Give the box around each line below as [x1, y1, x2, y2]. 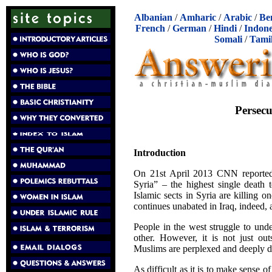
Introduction [134, 147, 186, 158]
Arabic [223, 12, 252, 22]
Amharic [180, 12, 216, 22]
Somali [214, 34, 242, 44]
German [172, 23, 206, 33]
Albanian [134, 12, 172, 22]
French [135, 23, 165, 33]
